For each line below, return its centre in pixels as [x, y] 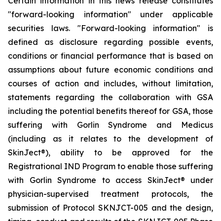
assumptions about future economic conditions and [110, 70]
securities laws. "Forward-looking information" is [110, 28]
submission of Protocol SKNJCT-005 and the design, [110, 208]
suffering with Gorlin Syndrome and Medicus [110, 125]
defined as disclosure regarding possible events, [110, 42]
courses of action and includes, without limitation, [110, 83]
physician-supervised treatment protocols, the [110, 194]
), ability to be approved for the [129, 152]
